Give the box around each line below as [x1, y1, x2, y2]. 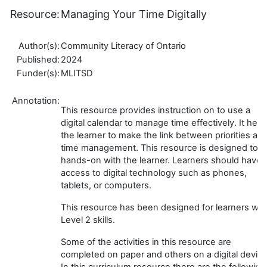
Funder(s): [17, 67, 60, 79]
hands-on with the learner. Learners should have [61, 154, 262, 166]
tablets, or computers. [61, 179, 151, 191]
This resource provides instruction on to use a [61, 104, 250, 116]
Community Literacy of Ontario [61, 40, 186, 51]
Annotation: [12, 95, 60, 106]
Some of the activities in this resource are [61, 236, 231, 247]
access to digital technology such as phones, [61, 167, 247, 178]
